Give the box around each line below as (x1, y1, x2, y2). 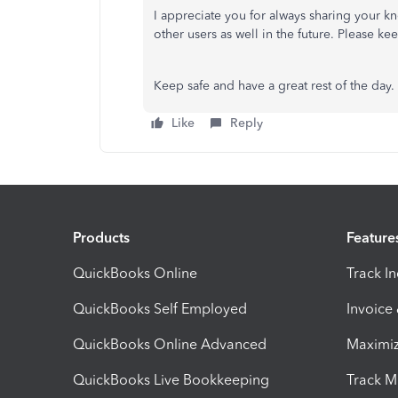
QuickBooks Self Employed (73, 300, 247, 318)
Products (73, 229, 130, 247)
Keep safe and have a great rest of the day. (154, 77, 394, 93)
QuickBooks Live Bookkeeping (73, 371, 269, 389)
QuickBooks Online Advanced (73, 336, 267, 354)
